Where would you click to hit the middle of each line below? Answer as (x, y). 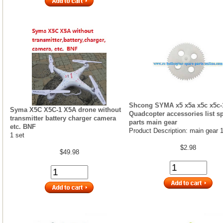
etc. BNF (23, 126)
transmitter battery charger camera (63, 118)
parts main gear (153, 122)
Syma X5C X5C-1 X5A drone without (65, 110)
